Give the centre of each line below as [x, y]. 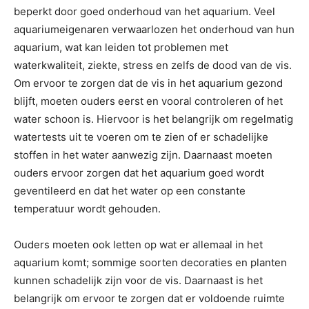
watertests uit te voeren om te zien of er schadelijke [141, 137]
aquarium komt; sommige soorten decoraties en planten [150, 262]
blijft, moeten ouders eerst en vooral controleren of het [148, 101]
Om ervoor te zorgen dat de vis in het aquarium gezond [148, 83]
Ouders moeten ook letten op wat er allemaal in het [138, 245]
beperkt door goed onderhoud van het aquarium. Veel [144, 11]
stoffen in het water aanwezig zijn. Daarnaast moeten [143, 155]
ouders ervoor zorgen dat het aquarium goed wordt [139, 173]
